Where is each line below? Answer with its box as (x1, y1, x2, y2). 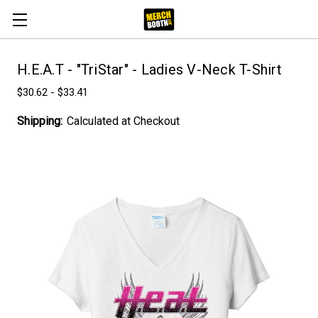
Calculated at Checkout (67, 114, 180, 128)
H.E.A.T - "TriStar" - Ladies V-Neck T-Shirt (17, 61, 282, 78)
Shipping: (17, 114, 62, 128)
